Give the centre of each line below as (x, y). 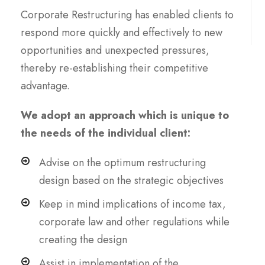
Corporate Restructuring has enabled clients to (127, 14)
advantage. (45, 85)
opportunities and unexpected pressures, (115, 50)
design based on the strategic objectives (131, 180)
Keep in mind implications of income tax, (132, 204)
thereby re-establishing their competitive (114, 68)
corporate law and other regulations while (134, 222)
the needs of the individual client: (106, 133)
